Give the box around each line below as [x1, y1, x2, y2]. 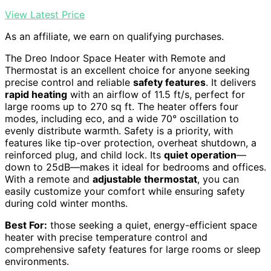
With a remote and [5, 172, 93, 185]
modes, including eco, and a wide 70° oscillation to [5, 112, 239, 125]
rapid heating [5, 88, 67, 100]
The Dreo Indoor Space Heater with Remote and [5, 51, 226, 64]
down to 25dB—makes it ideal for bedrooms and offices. [5, 160, 266, 173]
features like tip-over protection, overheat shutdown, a [5, 136, 256, 149]
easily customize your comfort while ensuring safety [5, 184, 245, 197]
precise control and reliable [5, 76, 133, 88]
